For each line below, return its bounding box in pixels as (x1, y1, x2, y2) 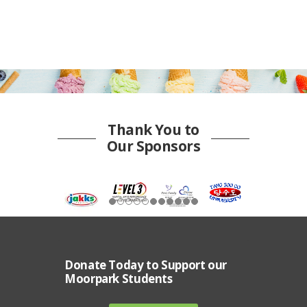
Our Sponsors (106, 136, 201, 156)
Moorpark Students (64, 271, 173, 287)
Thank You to (108, 120, 199, 140)
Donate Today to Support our (64, 257, 227, 273)
